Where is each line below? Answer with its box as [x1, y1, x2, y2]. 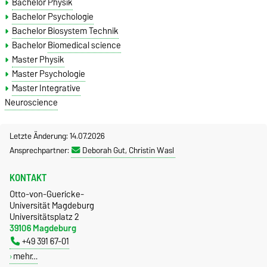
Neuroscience [5, 95, 58, 110]
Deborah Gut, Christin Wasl [82, 142, 174, 157]
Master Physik [12, 52, 65, 67]
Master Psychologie [12, 66, 86, 81]
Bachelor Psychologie [12, 9, 94, 24]
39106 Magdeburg [10, 220, 76, 235]
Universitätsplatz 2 [10, 209, 79, 224]
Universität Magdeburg [10, 197, 94, 213]
